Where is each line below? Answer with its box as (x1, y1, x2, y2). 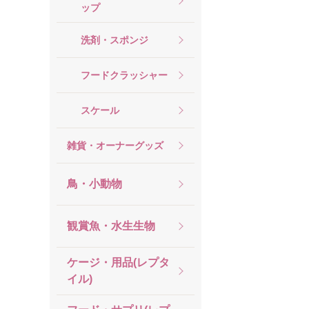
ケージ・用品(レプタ (67, 257, 170, 268)
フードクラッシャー (81, 69, 168, 81)
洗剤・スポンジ (81, 34, 148, 46)
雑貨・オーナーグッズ (67, 139, 163, 151)
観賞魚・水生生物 (67, 220, 155, 232)
